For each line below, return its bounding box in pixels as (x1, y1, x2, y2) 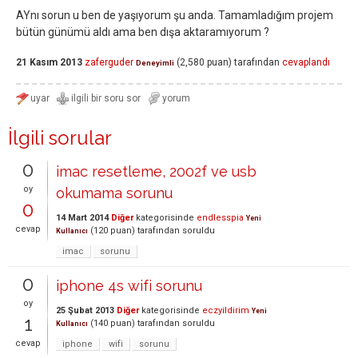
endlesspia (197, 213, 244, 223)
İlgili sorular (8, 126, 112, 149)
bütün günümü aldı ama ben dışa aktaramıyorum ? (16, 26, 269, 38)
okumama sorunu (56, 185, 173, 201)
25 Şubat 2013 (56, 305, 114, 316)
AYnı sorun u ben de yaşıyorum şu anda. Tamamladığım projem (16, 9, 333, 22)
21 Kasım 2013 (16, 57, 82, 69)
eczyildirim (202, 305, 249, 316)
